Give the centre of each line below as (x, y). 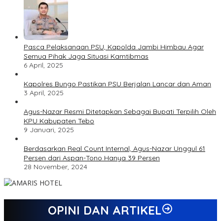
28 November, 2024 (55, 167)
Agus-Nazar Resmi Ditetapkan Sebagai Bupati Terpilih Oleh (120, 112)
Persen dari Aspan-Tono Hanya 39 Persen (92, 158)
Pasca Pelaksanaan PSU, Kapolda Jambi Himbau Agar (114, 47)
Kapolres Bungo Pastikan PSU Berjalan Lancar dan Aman (117, 84)
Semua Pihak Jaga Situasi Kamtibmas (86, 56)
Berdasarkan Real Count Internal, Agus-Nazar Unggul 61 (114, 149)
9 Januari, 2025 (49, 130)
